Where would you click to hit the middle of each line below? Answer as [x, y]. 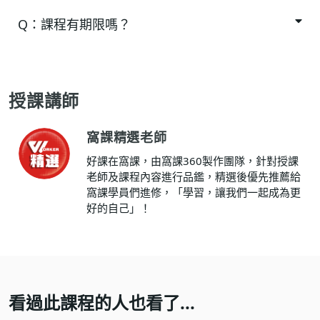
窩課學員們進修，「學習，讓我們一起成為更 [194, 192]
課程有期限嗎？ [86, 25]
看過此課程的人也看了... [102, 303]
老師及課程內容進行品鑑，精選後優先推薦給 [194, 177]
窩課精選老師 [127, 137]
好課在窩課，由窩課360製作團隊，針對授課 [192, 161]
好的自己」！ [119, 208]
